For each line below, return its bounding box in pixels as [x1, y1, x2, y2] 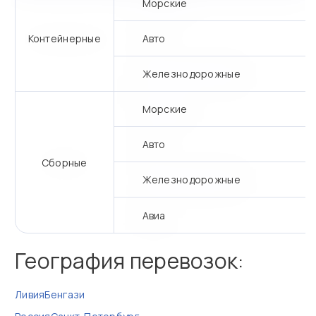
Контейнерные [28, 32, 101, 45]
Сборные [41, 155, 87, 169]
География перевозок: [15, 246, 244, 275]
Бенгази [44, 288, 85, 301]
